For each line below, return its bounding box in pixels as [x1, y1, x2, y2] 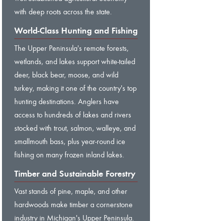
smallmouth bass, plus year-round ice [14, 136, 125, 146]
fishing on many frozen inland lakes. [14, 149, 124, 159]
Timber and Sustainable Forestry [14, 168, 136, 179]
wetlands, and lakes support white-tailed [14, 56, 135, 66]
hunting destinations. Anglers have [14, 96, 119, 106]
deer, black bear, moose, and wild [14, 70, 118, 79]
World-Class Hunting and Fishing [14, 25, 138, 36]
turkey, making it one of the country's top [14, 83, 137, 93]
